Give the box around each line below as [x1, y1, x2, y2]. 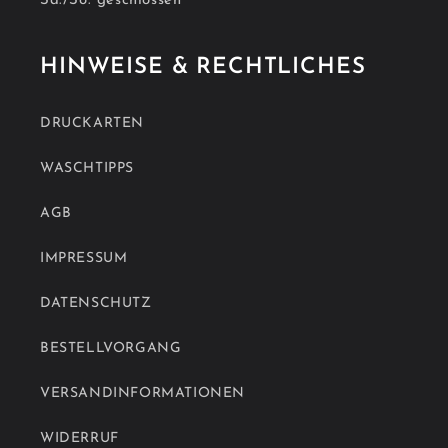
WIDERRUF [40, 431, 119, 446]
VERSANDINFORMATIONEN [40, 386, 245, 401]
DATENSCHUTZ [40, 296, 152, 311]
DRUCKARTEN [40, 116, 144, 131]
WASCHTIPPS [40, 161, 134, 176]
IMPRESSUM [40, 251, 128, 266]
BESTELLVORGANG [40, 341, 182, 356]
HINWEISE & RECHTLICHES [40, 56, 366, 79]
